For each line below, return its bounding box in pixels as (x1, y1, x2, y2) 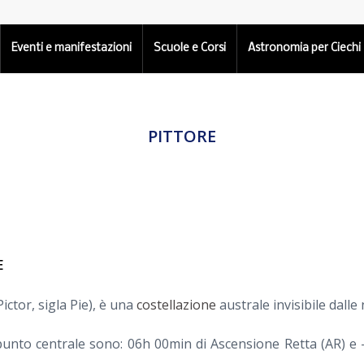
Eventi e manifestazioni (11, 42, 132, 54)
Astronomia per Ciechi (248, 42, 362, 54)
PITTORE (148, 125, 216, 147)
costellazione (136, 295, 216, 314)
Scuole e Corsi (154, 42, 227, 54)
